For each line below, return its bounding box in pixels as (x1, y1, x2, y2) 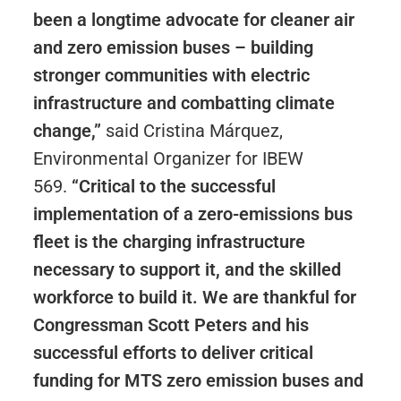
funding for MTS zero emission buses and (32, 370, 363, 391)
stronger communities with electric (32, 64, 310, 86)
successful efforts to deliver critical (32, 342, 313, 363)
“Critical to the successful (66, 175, 276, 197)
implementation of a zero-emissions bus (32, 203, 353, 225)
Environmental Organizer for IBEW (32, 148, 303, 169)
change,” (32, 120, 106, 141)
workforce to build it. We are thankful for (32, 286, 356, 308)
